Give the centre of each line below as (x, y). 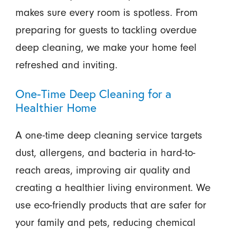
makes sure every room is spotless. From (106, 12)
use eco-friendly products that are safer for (111, 205)
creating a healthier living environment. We (113, 188)
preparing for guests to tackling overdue (106, 30)
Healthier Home (56, 107)
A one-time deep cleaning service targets (109, 136)
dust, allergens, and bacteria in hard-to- (105, 153)
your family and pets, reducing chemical (105, 223)
